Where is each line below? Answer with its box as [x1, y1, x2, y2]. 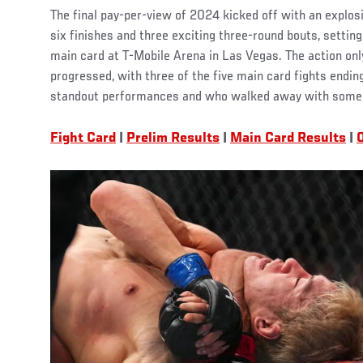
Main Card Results [230, 131, 346, 147]
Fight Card [50, 131, 116, 147]
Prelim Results [126, 131, 220, 147]
